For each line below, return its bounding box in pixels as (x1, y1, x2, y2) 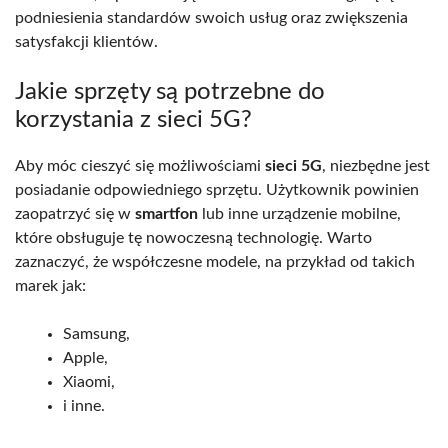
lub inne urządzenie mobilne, (198, 205, 401, 222)
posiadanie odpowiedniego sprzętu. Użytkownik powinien (15, 181, 419, 198)
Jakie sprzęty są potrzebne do (15, 79, 325, 104)
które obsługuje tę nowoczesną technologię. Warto (15, 229, 372, 246)
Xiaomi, (63, 373, 115, 390)
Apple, (63, 349, 108, 366)
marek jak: (15, 277, 86, 294)
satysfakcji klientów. (15, 33, 158, 50)
